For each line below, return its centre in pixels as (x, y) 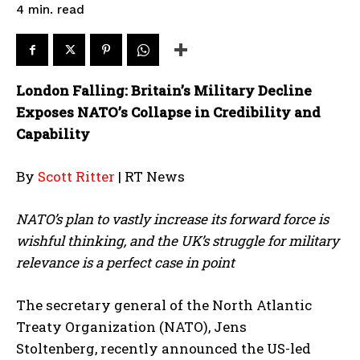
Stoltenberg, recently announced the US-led (164, 348)
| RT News (150, 176)
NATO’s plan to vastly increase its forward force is (172, 219)
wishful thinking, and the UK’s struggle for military (178, 241)
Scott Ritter (76, 176)
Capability (53, 134)
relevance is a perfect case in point (125, 262)
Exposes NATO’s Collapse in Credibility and (168, 112)
